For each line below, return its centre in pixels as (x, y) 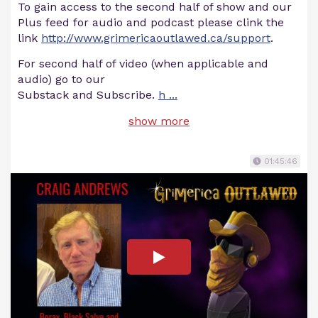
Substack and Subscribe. (88, 95)
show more (159, 121)
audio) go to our (61, 79)
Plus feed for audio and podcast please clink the (151, 22)
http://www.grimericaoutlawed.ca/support (156, 38)
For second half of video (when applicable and (143, 64)
